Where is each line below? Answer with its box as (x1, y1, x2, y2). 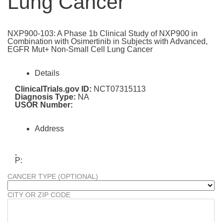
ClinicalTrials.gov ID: (15, 85, 92, 94)
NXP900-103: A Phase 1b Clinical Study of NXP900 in (7, 29, 198, 38)
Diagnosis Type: (15, 93, 76, 102)
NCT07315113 (92, 85, 146, 94)
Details (35, 69, 59, 78)
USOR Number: (15, 101, 73, 110)
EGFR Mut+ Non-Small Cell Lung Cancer (7, 45, 153, 54)
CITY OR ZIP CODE (7, 191, 70, 199)
